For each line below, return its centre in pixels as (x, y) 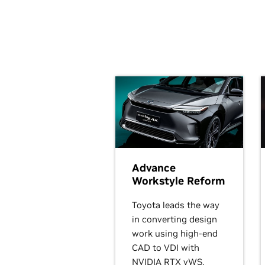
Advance (154, 167)
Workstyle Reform (178, 180)
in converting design (174, 219)
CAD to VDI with (166, 247)
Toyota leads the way (176, 205)
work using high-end (175, 233)
